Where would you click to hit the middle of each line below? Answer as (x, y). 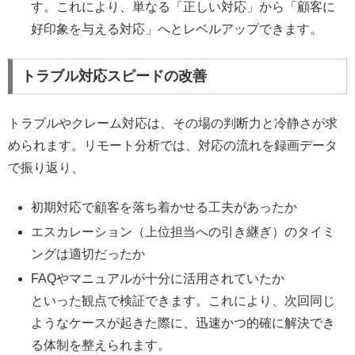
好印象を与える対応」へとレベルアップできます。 (177, 29)
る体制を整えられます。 (101, 345)
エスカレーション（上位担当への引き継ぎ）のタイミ (183, 232)
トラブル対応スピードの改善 (114, 76)
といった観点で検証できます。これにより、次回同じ (183, 301)
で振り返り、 (46, 167)
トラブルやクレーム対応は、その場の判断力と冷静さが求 (173, 123)
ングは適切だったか (88, 254)
